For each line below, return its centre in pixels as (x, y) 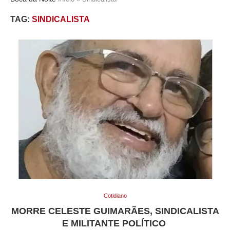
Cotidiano (115, 196)
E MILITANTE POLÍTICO (115, 224)
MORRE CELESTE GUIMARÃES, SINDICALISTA (115, 211)
